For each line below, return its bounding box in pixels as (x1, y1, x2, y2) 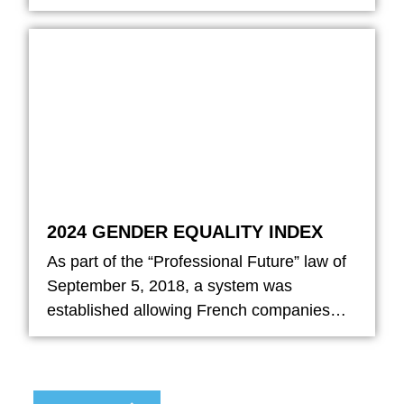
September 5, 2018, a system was (47, 276, 293, 295)
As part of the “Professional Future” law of (47, 252, 347, 271)
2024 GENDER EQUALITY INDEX (47, 221, 324, 242)
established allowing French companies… (47, 300, 347, 319)
